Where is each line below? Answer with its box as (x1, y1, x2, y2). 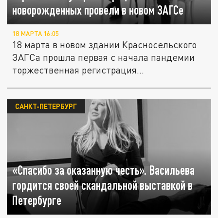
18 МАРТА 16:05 (12, 30, 59, 38)
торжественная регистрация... (12, 64, 145, 76)
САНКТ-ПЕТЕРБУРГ (15, 102, 77, 111)
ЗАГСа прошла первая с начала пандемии (12, 52, 195, 63)
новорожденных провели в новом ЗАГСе (12, 3, 184, 18)
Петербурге (12, 193, 62, 208)
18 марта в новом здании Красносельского (12, 39, 197, 51)
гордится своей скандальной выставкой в (12, 178, 193, 193)
